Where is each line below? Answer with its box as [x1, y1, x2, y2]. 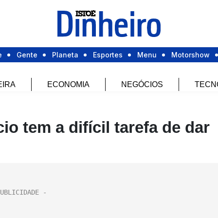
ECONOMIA [47, 80, 90, 89]
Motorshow [171, 51, 210, 59]
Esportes [93, 51, 123, 59]
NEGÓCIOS [121, 80, 163, 89]
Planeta [52, 51, 78, 59]
